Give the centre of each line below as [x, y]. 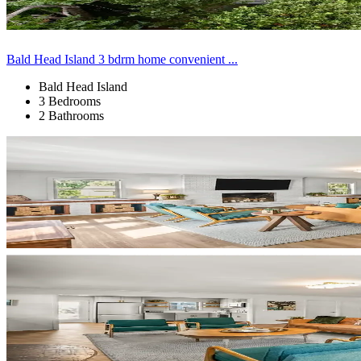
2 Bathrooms [71, 115]
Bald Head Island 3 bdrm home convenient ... [122, 59]
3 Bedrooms [70, 101]
